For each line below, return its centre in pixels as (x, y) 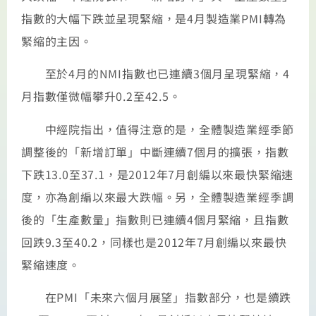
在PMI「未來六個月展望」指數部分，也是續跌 (157, 297)
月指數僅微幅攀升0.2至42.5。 (101, 96)
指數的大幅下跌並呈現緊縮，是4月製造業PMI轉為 (154, 18)
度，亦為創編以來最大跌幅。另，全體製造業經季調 (158, 196)
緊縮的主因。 (57, 41)
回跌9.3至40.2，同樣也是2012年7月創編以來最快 (154, 242)
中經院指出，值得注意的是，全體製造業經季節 (158, 129)
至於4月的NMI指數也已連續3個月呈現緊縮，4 (156, 74)
